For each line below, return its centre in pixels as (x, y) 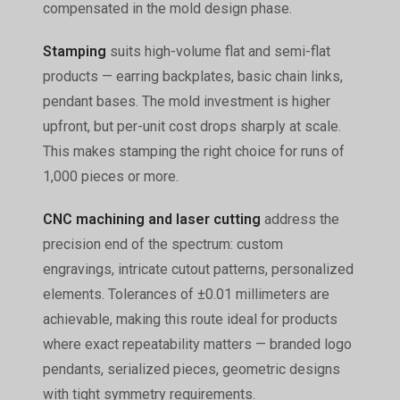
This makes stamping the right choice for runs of (193, 151)
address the (300, 219)
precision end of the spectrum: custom (162, 244)
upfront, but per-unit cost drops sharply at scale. (192, 126)
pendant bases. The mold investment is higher (186, 101)
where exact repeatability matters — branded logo (197, 344)
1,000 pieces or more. (110, 176)
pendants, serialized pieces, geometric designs (191, 369)
